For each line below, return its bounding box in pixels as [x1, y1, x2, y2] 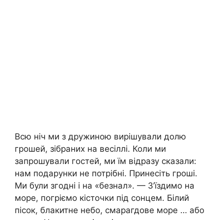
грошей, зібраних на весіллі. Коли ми [15, 144, 166, 154]
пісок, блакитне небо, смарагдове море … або [15, 205, 204, 216]
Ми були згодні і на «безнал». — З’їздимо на [15, 181, 194, 191]
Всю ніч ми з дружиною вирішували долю [15, 132, 186, 142]
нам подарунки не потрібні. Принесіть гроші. [15, 168, 197, 179]
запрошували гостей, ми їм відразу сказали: [15, 156, 196, 166]
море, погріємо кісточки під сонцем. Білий [15, 193, 189, 203]
